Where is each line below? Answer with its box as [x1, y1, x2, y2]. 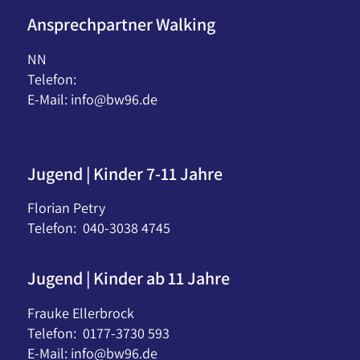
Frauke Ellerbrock [27, 303, 134, 322]
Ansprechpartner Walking [27, 13, 215, 36]
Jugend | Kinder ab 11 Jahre [27, 267, 230, 290]
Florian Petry [27, 198, 105, 218]
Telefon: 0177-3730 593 [27, 323, 170, 342]
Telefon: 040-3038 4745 [27, 219, 170, 238]
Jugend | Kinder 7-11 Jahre [27, 162, 223, 185]
